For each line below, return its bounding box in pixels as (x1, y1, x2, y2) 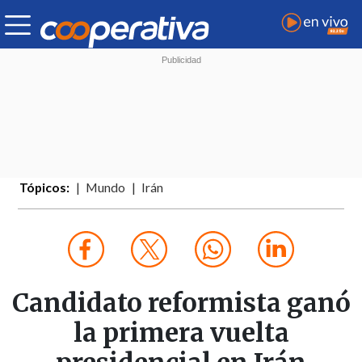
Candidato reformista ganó (11, 287, 351, 320)
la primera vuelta (73, 317, 289, 350)
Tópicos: (19, 180, 70, 196)
